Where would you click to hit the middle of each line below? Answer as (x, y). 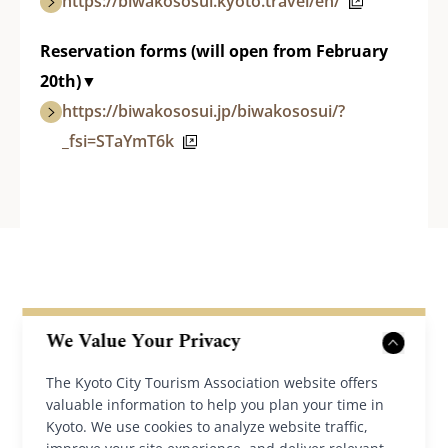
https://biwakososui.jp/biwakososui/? (203, 110)
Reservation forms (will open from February (214, 50)
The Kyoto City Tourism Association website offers (212, 382)
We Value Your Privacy (143, 341)
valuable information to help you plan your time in (215, 404)
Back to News (224, 413)
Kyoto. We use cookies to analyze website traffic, (207, 426)
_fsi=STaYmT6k (120, 140)
